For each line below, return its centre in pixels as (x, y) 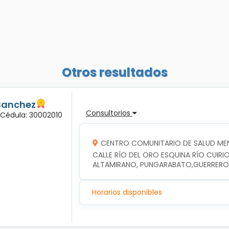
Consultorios (109, 113)
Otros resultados (114, 72)
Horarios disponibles (127, 192)
